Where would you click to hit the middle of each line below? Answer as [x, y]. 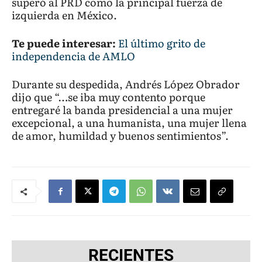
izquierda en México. [64, 15]
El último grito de [162, 43]
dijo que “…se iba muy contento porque [108, 97]
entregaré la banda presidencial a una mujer [122, 110]
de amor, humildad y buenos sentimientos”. [120, 136]
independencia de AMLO [73, 56]
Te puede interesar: [64, 43]
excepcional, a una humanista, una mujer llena [129, 123]
